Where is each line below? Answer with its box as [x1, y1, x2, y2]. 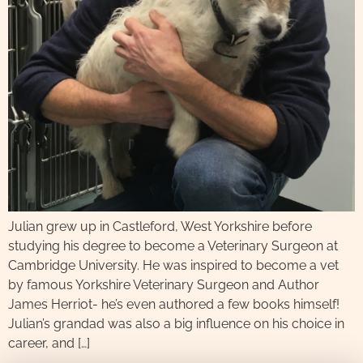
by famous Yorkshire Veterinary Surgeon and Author [8, 277, 319, 293]
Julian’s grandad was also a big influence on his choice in [8, 316, 344, 331]
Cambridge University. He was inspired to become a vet [8, 258, 339, 273]
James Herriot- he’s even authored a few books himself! [8, 297, 340, 312]
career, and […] [8, 335, 90, 351]
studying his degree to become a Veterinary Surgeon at [8, 238, 338, 254]
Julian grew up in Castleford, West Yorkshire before [8, 219, 312, 234]
